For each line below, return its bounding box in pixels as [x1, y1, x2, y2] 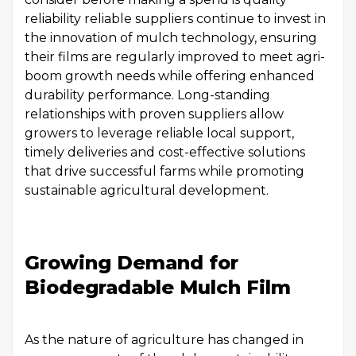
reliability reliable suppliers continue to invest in [25, 11, 326, 26]
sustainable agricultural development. [25, 183, 269, 198]
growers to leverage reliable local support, [25, 126, 294, 141]
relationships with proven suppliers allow [25, 106, 284, 122]
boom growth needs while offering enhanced [25, 68, 315, 83]
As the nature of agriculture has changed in [25, 332, 304, 347]
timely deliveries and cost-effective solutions [25, 145, 305, 160]
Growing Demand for [25, 251, 238, 274]
